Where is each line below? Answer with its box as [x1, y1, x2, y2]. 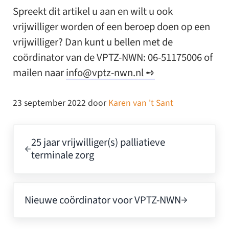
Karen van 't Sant [108, 97, 173, 110]
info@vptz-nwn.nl [65, 65, 144, 81]
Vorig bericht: [12, 124, 70, 139]
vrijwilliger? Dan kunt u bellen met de [12, 35, 173, 50]
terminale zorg [31, 148, 95, 163]
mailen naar [12, 65, 66, 81]
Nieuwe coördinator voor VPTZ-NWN [25, 193, 181, 208]
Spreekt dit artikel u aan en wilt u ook [12, 4, 173, 19]
